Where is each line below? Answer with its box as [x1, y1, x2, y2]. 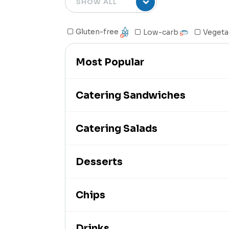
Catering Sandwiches [76, 89, 186, 102]
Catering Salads [76, 123, 157, 135]
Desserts [76, 156, 123, 169]
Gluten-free [76, 27, 120, 36]
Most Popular [76, 56, 144, 69]
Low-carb [143, 28, 180, 37]
